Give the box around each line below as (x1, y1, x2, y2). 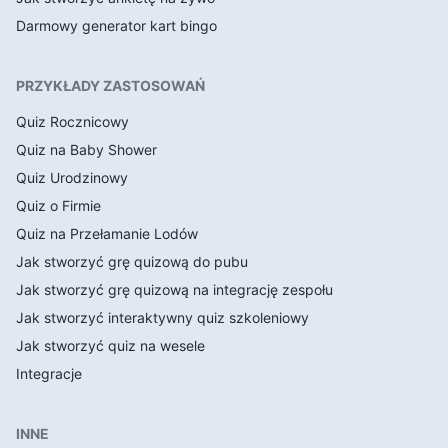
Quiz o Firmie (16, 197, 101, 215)
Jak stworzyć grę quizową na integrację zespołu (16, 281, 333, 299)
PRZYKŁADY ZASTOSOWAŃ (16, 77, 205, 95)
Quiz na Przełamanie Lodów (16, 225, 198, 243)
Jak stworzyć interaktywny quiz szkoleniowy (16, 309, 309, 327)
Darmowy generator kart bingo (16, 17, 217, 35)
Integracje (16, 365, 82, 383)
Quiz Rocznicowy (16, 113, 129, 131)
